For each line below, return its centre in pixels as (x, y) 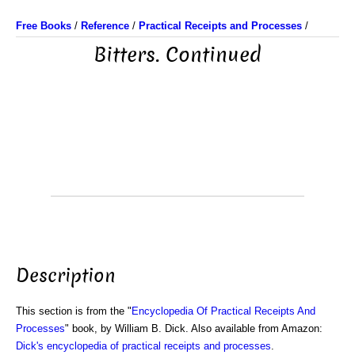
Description (66, 275)
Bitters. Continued (177, 55)
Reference (105, 26)
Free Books (44, 26)
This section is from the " (74, 311)
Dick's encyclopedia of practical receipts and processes (143, 345)
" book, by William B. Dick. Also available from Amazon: (194, 328)
